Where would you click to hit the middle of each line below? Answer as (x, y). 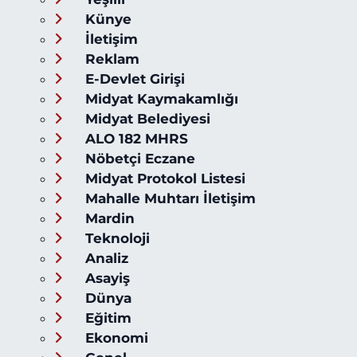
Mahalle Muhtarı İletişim (168, 199)
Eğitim (106, 318)
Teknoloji (115, 239)
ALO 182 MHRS (134, 139)
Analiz (104, 259)
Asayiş (105, 279)
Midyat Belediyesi (145, 119)
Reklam (110, 59)
